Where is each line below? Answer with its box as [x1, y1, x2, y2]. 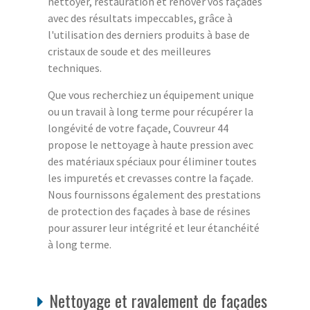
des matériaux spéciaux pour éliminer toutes [48, 154, 257, 169]
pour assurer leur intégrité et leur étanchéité [48, 221, 259, 235]
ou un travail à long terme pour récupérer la [48, 104, 253, 119]
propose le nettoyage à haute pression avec [48, 138, 253, 152]
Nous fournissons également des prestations [48, 188, 261, 202]
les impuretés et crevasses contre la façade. [48, 171, 253, 185]
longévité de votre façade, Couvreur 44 [48, 121, 228, 136]
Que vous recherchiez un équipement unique [48, 88, 254, 102]
